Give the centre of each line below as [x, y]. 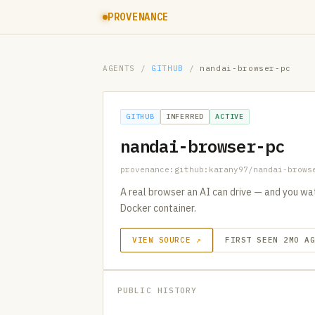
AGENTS [119, 68]
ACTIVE [230, 116]
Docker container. [158, 208]
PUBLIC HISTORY [157, 290]
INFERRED [185, 116]
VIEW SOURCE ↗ [167, 240]
